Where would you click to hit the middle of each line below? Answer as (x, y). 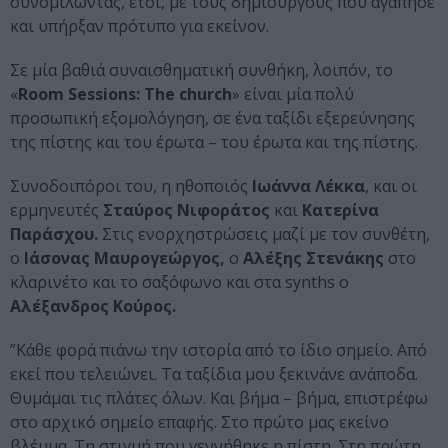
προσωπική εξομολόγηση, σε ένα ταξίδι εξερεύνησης (212, 118)
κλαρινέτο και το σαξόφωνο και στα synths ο (179, 282)
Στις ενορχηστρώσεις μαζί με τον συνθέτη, (264, 234)
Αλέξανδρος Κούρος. (93, 306)
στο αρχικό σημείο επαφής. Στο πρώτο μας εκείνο (199, 422)
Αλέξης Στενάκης (311, 258)
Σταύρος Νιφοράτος (186, 210)
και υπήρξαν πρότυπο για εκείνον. (139, 26)
